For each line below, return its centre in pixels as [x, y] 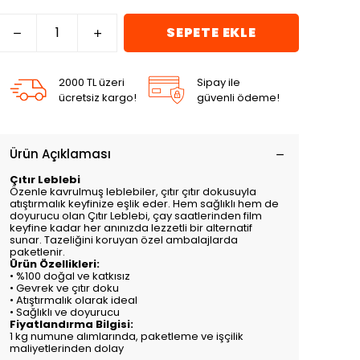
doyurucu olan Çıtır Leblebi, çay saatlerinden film [136, 216]
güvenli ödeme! [238, 98]
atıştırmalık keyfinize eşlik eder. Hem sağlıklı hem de [144, 204]
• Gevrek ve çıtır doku [64, 288]
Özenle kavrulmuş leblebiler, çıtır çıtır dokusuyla [133, 192]
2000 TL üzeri [92, 82]
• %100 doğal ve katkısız [70, 276]
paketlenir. [37, 252]
